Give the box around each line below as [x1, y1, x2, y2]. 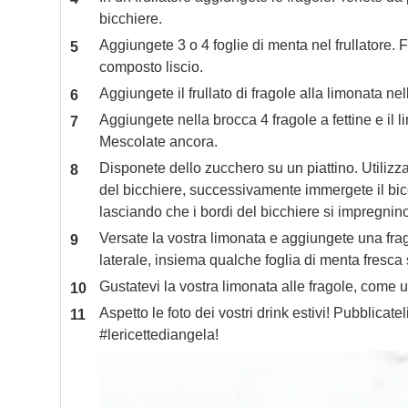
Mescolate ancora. [98, 134, 218, 149]
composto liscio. [98, 59, 203, 75]
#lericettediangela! [98, 327, 219, 342]
